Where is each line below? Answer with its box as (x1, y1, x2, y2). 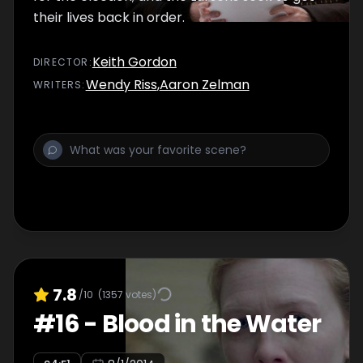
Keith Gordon (92, 53, 177, 71)
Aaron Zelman (159, 75, 250, 94)
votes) (123, 287, 156, 301)
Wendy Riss (85, 75, 157, 94)
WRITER (33, 78, 75, 92)
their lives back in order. (33, 8, 185, 27)
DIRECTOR (33, 55, 89, 69)
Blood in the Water (101, 307, 321, 341)
